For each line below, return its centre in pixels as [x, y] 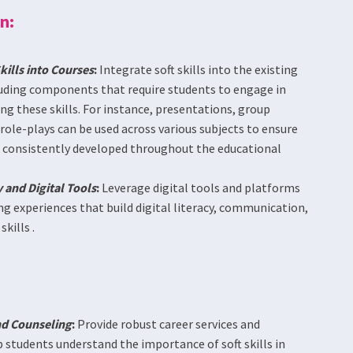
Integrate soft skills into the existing [198, 69]
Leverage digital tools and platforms [200, 188]
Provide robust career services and [168, 324]
